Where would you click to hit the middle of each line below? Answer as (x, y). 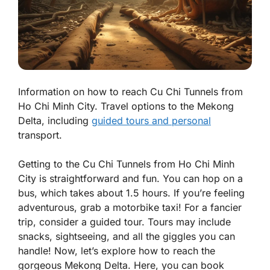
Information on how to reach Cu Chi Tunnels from (130, 92)
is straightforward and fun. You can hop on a (140, 179)
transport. (40, 135)
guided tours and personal (151, 121)
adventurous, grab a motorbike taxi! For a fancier (130, 208)
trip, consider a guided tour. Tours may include (124, 222)
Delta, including (55, 121)
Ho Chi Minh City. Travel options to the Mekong (126, 106)
